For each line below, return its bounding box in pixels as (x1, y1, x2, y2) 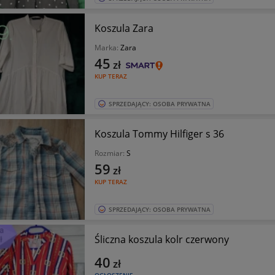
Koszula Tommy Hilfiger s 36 (94, 127, 224, 141)
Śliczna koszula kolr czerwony (94, 233, 229, 246)
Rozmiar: (94, 148, 126, 158)
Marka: (94, 42, 120, 53)
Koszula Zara (94, 21, 153, 35)
